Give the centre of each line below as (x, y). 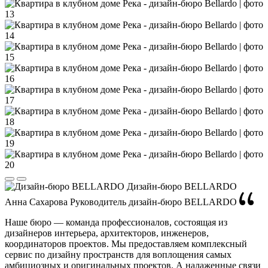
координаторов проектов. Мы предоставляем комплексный (126, 243)
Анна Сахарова (36, 202)
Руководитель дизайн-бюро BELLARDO (153, 202)
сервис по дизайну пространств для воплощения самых (118, 254)
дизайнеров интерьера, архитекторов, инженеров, (107, 233)
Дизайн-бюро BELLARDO (182, 186)
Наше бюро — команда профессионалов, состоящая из (116, 222)
